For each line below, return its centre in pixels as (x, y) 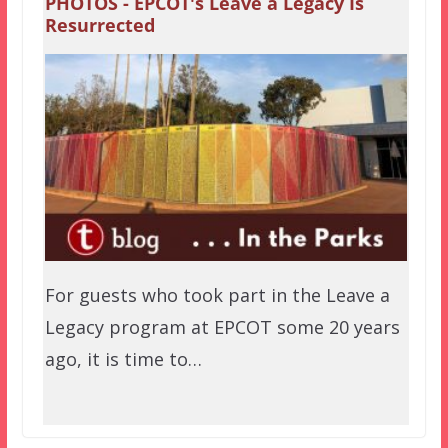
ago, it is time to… (123, 358)
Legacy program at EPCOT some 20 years (222, 326)
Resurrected (99, 25)
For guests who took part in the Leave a (217, 294)
